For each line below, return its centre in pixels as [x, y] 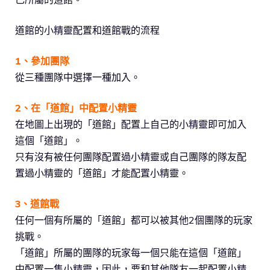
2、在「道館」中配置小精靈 [76, 108]
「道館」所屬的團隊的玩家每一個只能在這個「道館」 [131, 253]
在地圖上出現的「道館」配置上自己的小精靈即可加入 [131, 124]
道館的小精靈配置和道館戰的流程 [87, 30]
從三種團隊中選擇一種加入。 [78, 77]
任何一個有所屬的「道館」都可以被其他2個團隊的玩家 [134, 220]
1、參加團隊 [42, 61]
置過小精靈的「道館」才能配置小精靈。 [102, 173]
